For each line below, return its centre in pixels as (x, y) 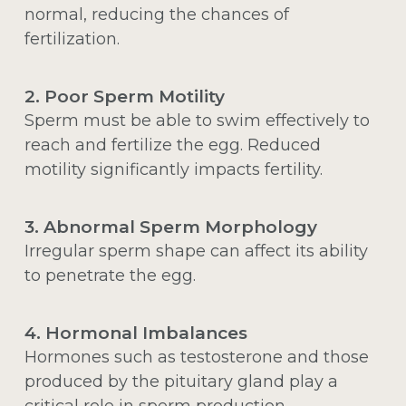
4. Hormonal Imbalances (135, 333)
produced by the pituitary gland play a (181, 381)
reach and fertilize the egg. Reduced (172, 145)
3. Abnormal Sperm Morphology (170, 227)
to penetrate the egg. (110, 275)
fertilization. (72, 39)
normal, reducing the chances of (156, 14)
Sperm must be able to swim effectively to (197, 120)
